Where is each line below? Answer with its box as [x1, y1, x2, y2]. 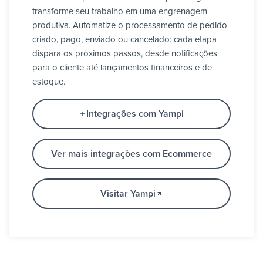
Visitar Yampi [100, 189, 156, 199]
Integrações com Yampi [86, 109, 184, 119]
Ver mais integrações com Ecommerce [51, 149, 212, 159]
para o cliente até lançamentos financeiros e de [32, 63, 212, 73]
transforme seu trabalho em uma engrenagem [32, 7, 207, 16]
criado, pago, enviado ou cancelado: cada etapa [32, 35, 217, 45]
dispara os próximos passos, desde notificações [32, 49, 217, 59]
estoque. [32, 77, 65, 87]
